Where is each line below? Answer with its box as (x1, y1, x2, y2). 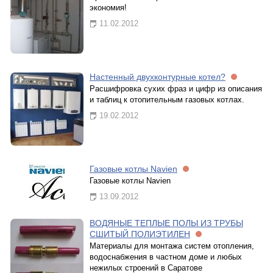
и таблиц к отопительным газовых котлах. (90, 95, 244, 104)
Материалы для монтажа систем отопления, (90, 241, 254, 250)
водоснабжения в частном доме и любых (90, 252, 242, 261)
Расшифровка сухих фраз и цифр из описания (90, 84, 262, 93)
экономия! (90, 3, 127, 12)
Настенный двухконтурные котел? (90, 72, 225, 82)
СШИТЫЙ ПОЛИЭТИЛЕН (90, 229, 190, 239)
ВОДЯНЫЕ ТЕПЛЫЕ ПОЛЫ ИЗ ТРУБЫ (90, 218, 243, 228)
